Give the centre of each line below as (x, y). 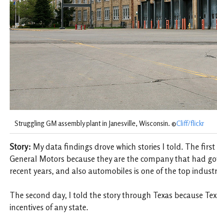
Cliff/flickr (190, 123)
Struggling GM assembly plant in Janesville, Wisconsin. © (95, 123)
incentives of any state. (49, 208)
